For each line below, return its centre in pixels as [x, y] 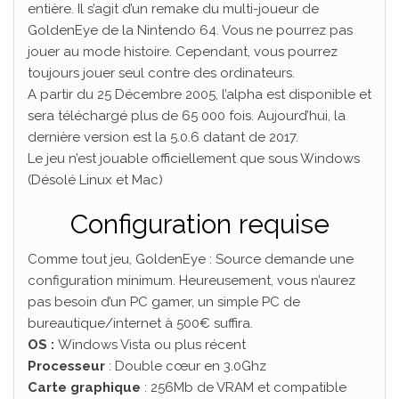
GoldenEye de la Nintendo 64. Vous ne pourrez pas [190, 30]
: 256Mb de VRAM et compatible [244, 387]
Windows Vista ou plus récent [152, 344]
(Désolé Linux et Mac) [95, 179]
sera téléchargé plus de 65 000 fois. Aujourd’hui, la [187, 115]
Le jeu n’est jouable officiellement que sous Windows [194, 158]
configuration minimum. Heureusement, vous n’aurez [191, 280]
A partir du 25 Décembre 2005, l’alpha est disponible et [199, 94]
